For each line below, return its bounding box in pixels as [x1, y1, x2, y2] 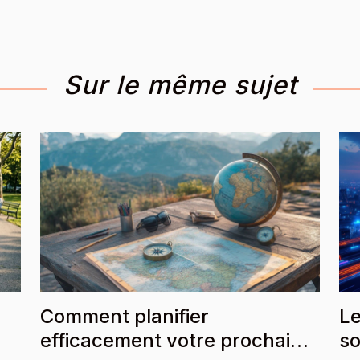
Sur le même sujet [63, 69, 297, 101]
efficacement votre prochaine [40, 329, 313, 353]
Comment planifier [40, 305, 209, 329]
